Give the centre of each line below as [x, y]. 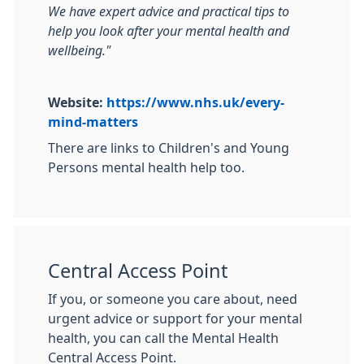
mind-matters [93, 122]
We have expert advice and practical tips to [169, 11]
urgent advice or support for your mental [175, 318]
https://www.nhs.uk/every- [195, 102]
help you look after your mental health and [169, 31]
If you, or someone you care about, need [173, 299]
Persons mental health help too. [146, 167]
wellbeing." [79, 50]
